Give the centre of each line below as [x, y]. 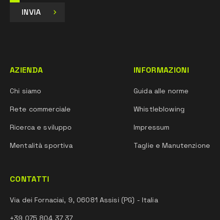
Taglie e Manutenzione [172, 145]
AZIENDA [27, 70]
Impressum [152, 127]
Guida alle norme [161, 91]
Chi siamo [26, 91]
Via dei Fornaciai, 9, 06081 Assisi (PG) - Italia [84, 200]
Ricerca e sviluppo [41, 127]
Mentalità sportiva [41, 145]
